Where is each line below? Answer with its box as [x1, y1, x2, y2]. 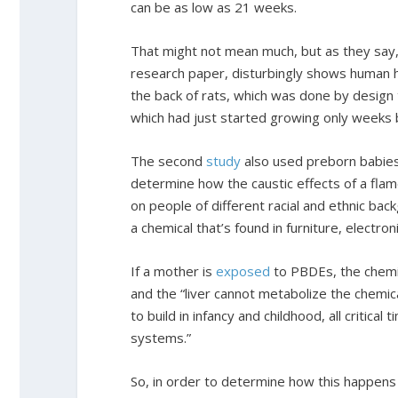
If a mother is [131, 261, 216, 280]
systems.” [131, 328, 191, 346]
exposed [216, 261, 270, 280]
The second [131, 151, 206, 170]
